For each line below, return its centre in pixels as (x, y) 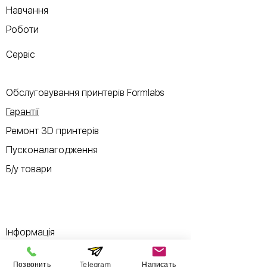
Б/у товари (29, 169)
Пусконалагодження (52, 150)
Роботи (22, 29)
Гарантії (22, 111)
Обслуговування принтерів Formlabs (85, 92)
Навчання (27, 10)
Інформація (32, 232)
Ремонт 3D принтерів (52, 131)
